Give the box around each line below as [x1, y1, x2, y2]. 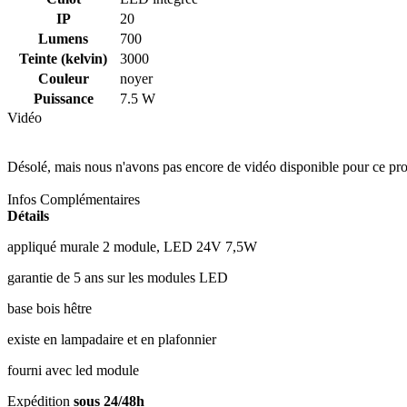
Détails [7, 207, 49, 223]
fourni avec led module [7, 362, 139, 378]
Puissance [33, 90, 94, 106]
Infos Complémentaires [7, 191, 140, 207]
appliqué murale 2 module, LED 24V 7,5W [7, 238, 257, 254]
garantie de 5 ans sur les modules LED [7, 269, 228, 285]
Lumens [38, 30, 88, 46]
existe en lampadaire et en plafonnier [7, 331, 216, 347]
